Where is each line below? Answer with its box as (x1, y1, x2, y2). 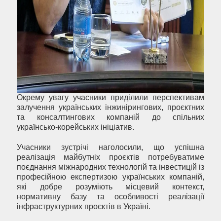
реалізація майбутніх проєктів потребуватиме (17, 153, 204, 162)
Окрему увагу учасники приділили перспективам (17, 93, 204, 102)
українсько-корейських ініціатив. (17, 123, 134, 132)
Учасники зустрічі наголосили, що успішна (17, 143, 204, 152)
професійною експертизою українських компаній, (17, 173, 204, 182)
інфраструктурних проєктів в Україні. (17, 202, 150, 211)
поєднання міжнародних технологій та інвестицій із (17, 163, 204, 172)
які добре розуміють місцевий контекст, (17, 183, 204, 191)
